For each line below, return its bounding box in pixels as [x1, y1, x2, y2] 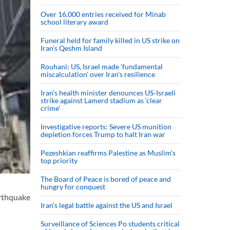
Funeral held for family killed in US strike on [41, 36, 180, 45]
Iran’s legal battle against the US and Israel [41, 201, 172, 209]
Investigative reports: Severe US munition [41, 122, 171, 131]
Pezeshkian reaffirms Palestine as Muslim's [41, 148, 176, 157]
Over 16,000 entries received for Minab [41, 10, 166, 18]
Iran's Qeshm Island [41, 44, 102, 52]
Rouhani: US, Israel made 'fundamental [41, 62, 163, 71]
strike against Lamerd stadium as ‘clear [41, 96, 162, 105]
